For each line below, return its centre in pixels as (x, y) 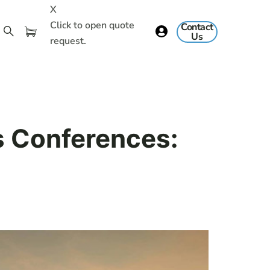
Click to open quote (93, 25)
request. (68, 41)
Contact (197, 27)
